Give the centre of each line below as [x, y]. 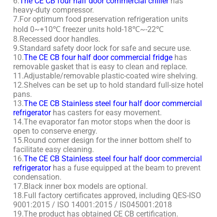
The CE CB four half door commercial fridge [98, 58]
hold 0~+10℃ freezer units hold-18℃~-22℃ [88, 30]
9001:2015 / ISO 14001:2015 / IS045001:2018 [92, 205]
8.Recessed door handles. [56, 39]
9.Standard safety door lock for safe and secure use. [102, 48]
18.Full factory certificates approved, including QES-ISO [107, 196]
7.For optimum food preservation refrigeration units [100, 19]
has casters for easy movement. [106, 113]
